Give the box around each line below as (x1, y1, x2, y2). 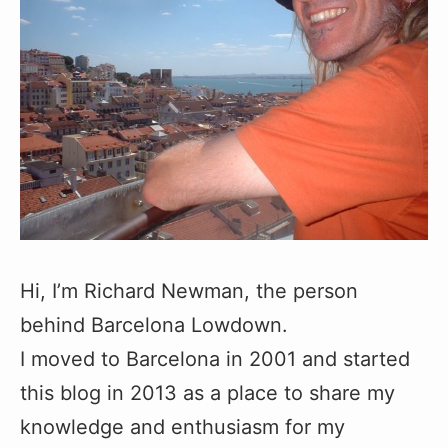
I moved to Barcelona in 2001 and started (20, 347, 410, 372)
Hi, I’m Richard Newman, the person (20, 279, 358, 304)
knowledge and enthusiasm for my (20, 415, 345, 440)
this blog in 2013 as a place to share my (20, 381, 395, 406)
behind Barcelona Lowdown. (20, 313, 288, 338)
